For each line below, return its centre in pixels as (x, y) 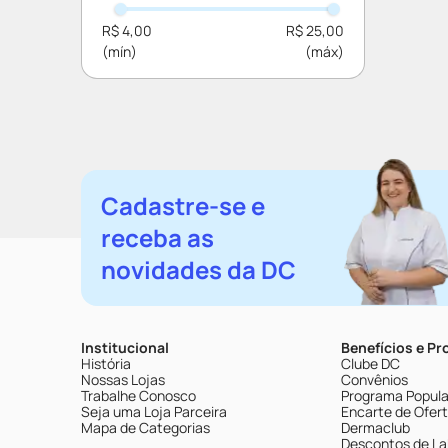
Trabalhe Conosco (138, 395)
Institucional (125, 347)
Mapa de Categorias (145, 427)
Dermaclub (375, 427)
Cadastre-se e (183, 205)
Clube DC (370, 363)
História (106, 363)
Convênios (374, 379)
